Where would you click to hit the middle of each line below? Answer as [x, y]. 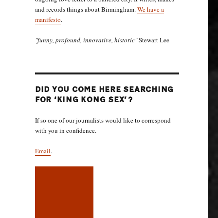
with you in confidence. [65, 130]
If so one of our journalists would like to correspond [103, 120]
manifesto [48, 19]
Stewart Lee [153, 40]
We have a [150, 9]
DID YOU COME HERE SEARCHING [104, 90]
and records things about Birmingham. [86, 9]
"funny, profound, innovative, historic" [86, 40]
